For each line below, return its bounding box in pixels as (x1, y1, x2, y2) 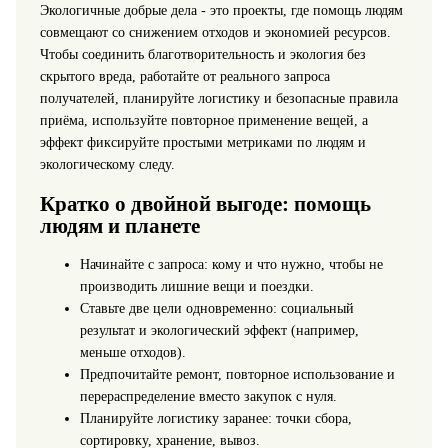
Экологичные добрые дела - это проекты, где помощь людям (39, 2, 403, 18)
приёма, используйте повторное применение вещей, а (39, 112, 368, 128)
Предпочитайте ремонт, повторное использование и (79, 367, 395, 383)
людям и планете (39, 213, 200, 238)
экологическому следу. (39, 156, 175, 172)
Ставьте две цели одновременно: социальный (79, 301, 354, 317)
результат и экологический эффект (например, (79, 323, 359, 339)
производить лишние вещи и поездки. (79, 279, 314, 295)
